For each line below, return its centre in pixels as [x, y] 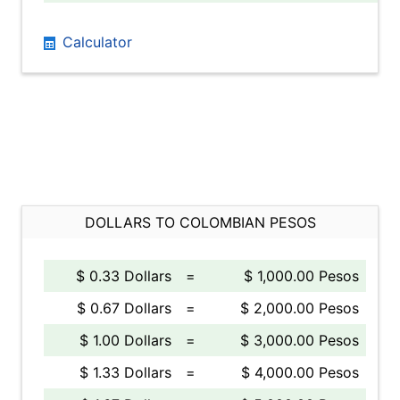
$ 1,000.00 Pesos [301, 276]
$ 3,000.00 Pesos [300, 340]
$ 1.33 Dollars [125, 372]
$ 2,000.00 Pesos [300, 308]
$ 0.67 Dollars [124, 308]
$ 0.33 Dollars [124, 276]
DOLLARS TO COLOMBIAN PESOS [200, 222]
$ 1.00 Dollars [125, 340]
